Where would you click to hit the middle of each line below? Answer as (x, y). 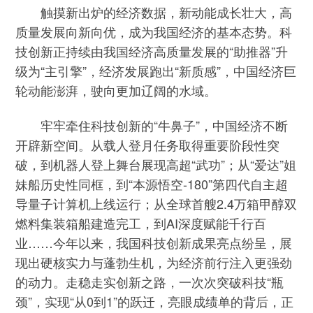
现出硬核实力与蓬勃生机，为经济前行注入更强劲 (154, 262)
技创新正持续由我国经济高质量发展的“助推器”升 (152, 51)
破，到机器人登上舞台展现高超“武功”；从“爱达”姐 (156, 164)
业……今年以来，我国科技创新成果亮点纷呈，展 (154, 242)
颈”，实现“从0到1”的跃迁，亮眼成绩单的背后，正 (155, 301)
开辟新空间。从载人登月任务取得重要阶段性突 (148, 145)
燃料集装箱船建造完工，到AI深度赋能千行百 (141, 223)
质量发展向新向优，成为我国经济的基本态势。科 (154, 31)
